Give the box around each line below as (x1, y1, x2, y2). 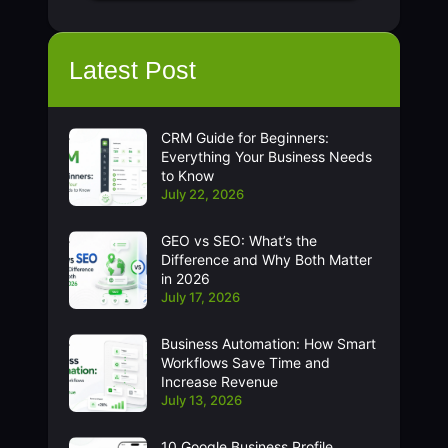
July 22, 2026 (160, 186, 244, 203)
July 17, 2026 (160, 289, 240, 306)
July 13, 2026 (160, 392, 242, 409)
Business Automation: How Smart (160, 335, 376, 353)
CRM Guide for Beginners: (160, 129, 329, 147)
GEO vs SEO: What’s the (160, 232, 317, 250)
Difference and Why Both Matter (160, 251, 372, 269)
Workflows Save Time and (160, 354, 330, 372)
